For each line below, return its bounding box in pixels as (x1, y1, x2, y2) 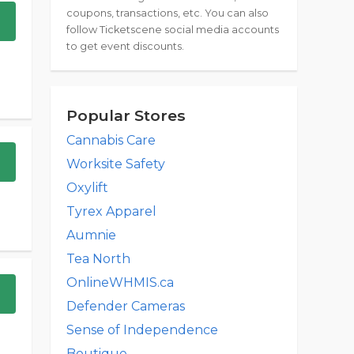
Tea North (66, 251, 130, 266)
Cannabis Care (66, 133, 156, 148)
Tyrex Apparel (66, 204, 156, 219)
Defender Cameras (66, 299, 185, 314)
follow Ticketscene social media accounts (66, 24, 279, 36)
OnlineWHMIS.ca (66, 275, 174, 290)
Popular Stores (66, 106, 186, 125)
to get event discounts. (66, 40, 184, 52)
